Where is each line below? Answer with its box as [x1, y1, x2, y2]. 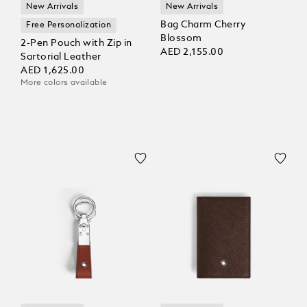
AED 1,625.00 [21, 65, 85, 75]
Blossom [160, 33, 202, 43]
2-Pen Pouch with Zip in [21, 38, 132, 48]
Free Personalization [26, 21, 112, 29]
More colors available [21, 78, 108, 87]
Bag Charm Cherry [160, 19, 245, 29]
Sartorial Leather [21, 51, 101, 62]
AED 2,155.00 [160, 47, 224, 57]
